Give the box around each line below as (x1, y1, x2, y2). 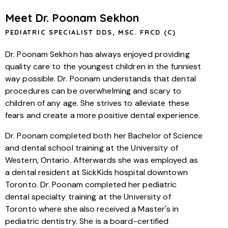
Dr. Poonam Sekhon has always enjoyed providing (5, 48, 190, 60)
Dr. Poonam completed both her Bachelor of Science (5, 130, 203, 141)
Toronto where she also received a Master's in (5, 203, 179, 214)
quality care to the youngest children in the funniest (5, 61, 202, 72)
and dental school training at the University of (5, 142, 178, 153)
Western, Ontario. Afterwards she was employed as (5, 154, 198, 165)
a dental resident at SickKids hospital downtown (5, 166, 188, 178)
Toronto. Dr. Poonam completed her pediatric (5, 179, 177, 190)
